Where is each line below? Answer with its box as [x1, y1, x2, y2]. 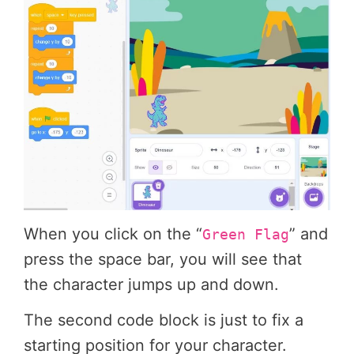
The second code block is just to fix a [24, 311, 303, 330]
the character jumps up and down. [24, 274, 279, 294]
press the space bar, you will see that [24, 249, 302, 269]
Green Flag [202, 226, 289, 243]
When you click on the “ [24, 224, 202, 243]
